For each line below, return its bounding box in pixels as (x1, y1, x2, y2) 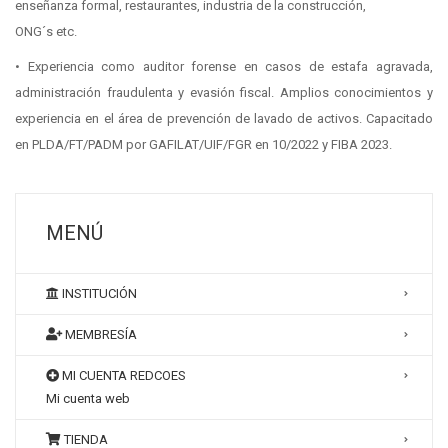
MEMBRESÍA (62, 327, 137, 342)
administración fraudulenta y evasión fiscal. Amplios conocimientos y (15, 85, 433, 100)
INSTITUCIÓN (59, 286, 137, 301)
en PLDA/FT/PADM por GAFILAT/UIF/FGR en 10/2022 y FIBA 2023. (15, 137, 392, 152)
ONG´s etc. (15, 24, 77, 39)
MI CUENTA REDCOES (59, 368, 186, 383)
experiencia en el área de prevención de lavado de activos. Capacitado (15, 111, 433, 126)
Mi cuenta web (46, 391, 130, 406)
